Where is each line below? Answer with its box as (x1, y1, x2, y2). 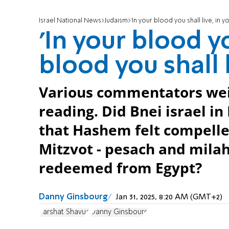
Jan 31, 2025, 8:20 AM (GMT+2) (116, 193, 222, 202)
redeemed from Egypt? (39, 158, 202, 178)
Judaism (104, 17, 128, 25)
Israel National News (39, 17, 101, 25)
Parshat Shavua (39, 208, 90, 216)
